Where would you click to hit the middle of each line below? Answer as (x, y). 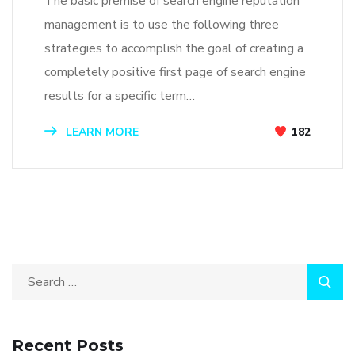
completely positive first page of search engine (175, 72)
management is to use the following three (162, 25)
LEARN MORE (101, 132)
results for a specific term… (120, 96)
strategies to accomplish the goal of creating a (174, 48)
